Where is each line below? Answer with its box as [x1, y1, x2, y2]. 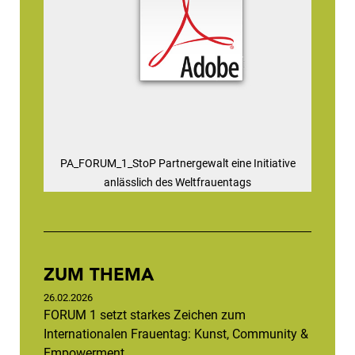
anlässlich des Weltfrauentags [104, 176, 251, 189]
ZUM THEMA [44, 263, 154, 286]
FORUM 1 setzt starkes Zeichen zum [44, 307, 246, 323]
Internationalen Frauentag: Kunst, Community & [44, 326, 308, 342]
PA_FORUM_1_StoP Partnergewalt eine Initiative [59, 157, 296, 170]
